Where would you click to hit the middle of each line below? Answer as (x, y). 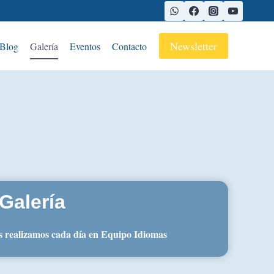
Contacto (130, 46)
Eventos (85, 46)
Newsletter (194, 46)
